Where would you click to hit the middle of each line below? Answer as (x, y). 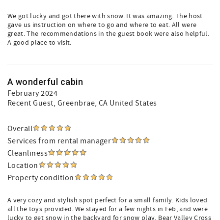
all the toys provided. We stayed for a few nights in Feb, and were (108, 209)
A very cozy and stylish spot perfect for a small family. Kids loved (108, 200)
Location (23, 165)
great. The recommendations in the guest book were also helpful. (109, 34)
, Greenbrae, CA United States (105, 103)
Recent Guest (30, 103)
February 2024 (33, 93)
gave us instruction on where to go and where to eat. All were (102, 25)
